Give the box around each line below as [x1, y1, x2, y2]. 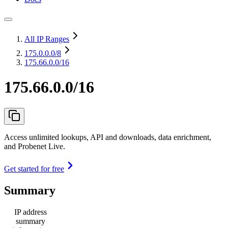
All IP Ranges [24, 35, 69, 43]
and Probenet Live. [4, 141, 65, 151]
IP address [14, 207, 47, 216]
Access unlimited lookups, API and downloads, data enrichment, [4, 132, 211, 141]
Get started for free [4, 164, 64, 173]
